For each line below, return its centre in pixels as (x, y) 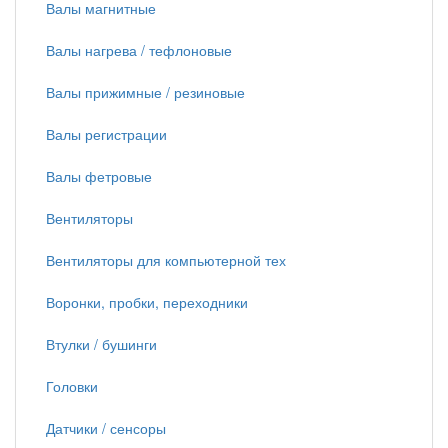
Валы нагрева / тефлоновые (139, 50)
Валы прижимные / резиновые (145, 92)
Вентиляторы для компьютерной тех (166, 260)
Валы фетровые (99, 176)
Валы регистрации (106, 134)
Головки (72, 386)
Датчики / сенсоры (106, 428)
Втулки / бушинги (101, 344)
